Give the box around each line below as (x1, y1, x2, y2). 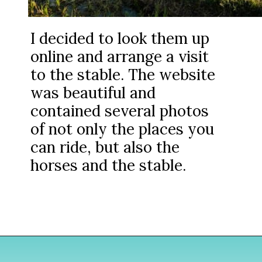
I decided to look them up (30, 29, 210, 49)
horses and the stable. (30, 156, 187, 175)
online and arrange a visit (30, 47, 209, 67)
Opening (33, 247, 65, 257)
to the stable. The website (30, 65, 216, 85)
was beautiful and (30, 83, 156, 103)
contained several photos (30, 101, 209, 121)
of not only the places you (30, 119, 215, 139)
